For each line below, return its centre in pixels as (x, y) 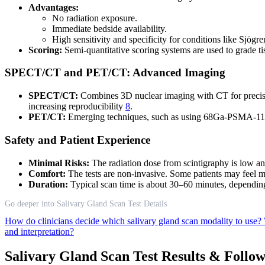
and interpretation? (39, 231)
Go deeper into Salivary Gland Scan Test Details (86, 203)
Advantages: (54, 7)
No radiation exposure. (95, 18)
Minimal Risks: (59, 163)
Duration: (48, 184)
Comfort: (47, 173)
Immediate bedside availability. (109, 28)
